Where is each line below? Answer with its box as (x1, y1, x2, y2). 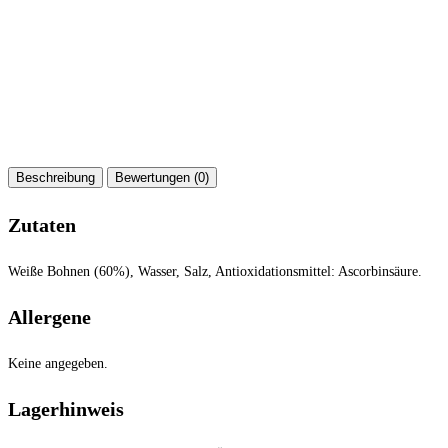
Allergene (8, 306, 91, 329)
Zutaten (8, 214, 76, 237)
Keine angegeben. (8, 355, 108, 371)
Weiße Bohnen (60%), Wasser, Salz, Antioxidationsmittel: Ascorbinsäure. (8, 263, 422, 279)
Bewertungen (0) (115, 169, 209, 185)
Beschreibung (16, 169, 95, 185)
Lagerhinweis (8, 398, 124, 421)
